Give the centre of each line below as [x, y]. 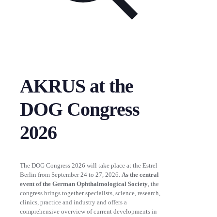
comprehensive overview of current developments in [88, 211]
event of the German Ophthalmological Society [84, 184]
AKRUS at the [77, 86]
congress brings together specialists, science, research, [90, 193]
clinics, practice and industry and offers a [73, 202]
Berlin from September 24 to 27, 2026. [71, 174]
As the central [140, 174]
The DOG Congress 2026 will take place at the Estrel [89, 165]
